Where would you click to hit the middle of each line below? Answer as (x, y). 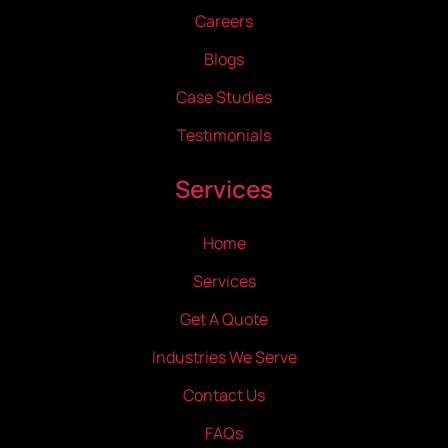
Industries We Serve (224, 357)
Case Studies (224, 97)
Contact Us (224, 395)
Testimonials (224, 135)
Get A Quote (224, 319)
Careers (224, 21)
